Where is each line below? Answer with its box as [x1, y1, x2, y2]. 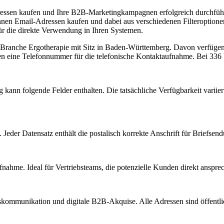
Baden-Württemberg [105, 42, 169, 51]
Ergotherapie [28, 42, 69, 51]
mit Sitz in [69, 42, 105, 51]
